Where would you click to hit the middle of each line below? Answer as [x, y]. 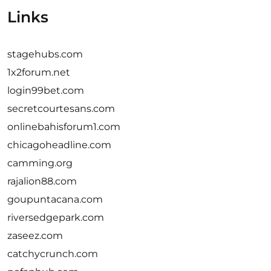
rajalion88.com [42, 181]
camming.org [40, 163]
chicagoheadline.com [59, 145]
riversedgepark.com [56, 217]
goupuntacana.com [55, 199]
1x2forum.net [39, 72]
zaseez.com [35, 236]
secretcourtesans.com [61, 109]
